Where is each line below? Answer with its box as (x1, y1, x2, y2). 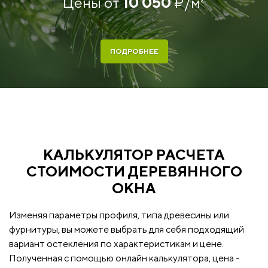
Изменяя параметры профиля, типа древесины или (9, 209, 229, 221)
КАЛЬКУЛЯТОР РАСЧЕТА (43, 146, 225, 163)
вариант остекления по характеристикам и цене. (9, 238, 224, 250)
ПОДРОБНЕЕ (109, 47, 159, 56)
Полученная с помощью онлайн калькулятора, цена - (9, 252, 240, 264)
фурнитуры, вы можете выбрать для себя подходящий (9, 224, 244, 236)
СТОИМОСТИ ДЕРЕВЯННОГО (26, 163, 242, 180)
